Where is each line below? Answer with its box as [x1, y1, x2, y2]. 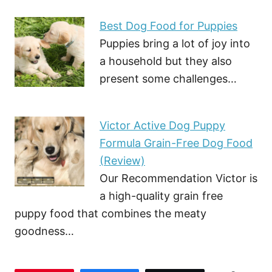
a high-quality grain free [100, 189, 223, 202]
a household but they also [100, 54, 232, 67]
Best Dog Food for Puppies [100, 19, 237, 32]
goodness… [15, 224, 74, 237]
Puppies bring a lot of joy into [100, 36, 250, 50]
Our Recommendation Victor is [100, 171, 257, 185]
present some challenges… [100, 72, 237, 85]
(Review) [100, 154, 145, 167]
